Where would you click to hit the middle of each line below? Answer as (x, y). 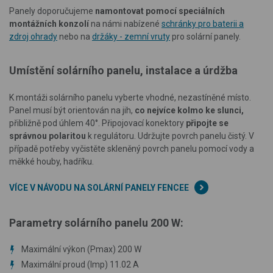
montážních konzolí (49, 23)
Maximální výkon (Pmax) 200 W (81, 249)
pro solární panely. (205, 36)
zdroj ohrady (33, 36)
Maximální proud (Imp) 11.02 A (80, 264)
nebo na (75, 36)
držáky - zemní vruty (131, 36)
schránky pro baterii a (203, 23)
